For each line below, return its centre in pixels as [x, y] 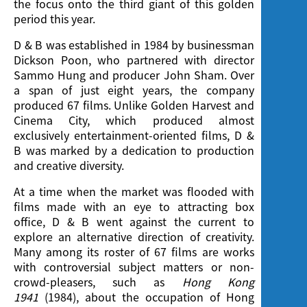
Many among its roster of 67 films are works [134, 252]
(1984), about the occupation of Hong [149, 297]
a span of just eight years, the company [134, 90]
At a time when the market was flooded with [134, 192]
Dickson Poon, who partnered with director [134, 60]
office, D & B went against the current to [134, 222]
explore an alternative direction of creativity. [134, 237]
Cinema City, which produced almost [134, 120]
